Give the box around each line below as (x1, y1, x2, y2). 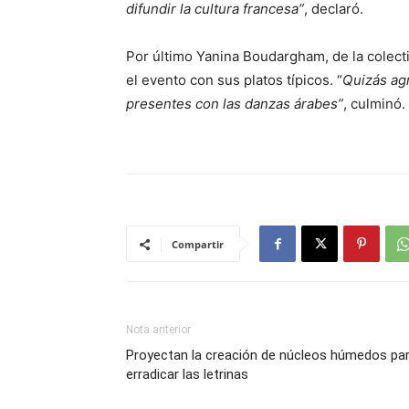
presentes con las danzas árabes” (126, 95, 343, 112)
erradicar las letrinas (126, 366, 248, 383)
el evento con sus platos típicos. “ (126, 71, 342, 89)
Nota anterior (126, 323, 191, 336)
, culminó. (343, 95, 405, 112)
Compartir (172, 237, 224, 251)
